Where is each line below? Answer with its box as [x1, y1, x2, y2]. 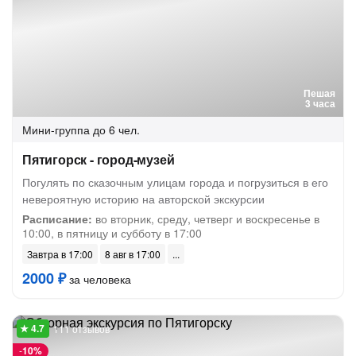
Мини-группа [22, 122, 90, 137]
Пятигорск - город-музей [22, 150, 175, 168]
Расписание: [22, 211, 92, 226]
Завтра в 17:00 [27, 247, 93, 261]
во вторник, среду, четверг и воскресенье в [92, 211, 319, 226]
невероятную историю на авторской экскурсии [22, 191, 265, 207]
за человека [66, 271, 131, 287]
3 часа [305, 96, 335, 110]
